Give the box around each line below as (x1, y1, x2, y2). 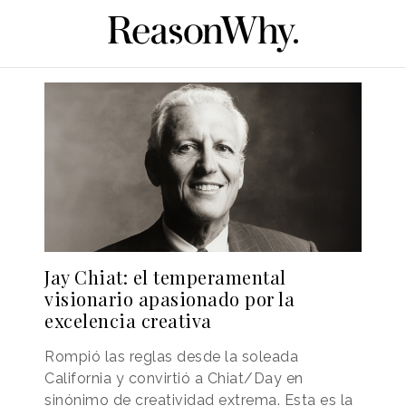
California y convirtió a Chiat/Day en (44, 370, 304, 388)
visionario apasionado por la (44, 286, 295, 312)
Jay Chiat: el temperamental (44, 265, 286, 290)
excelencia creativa (44, 308, 212, 333)
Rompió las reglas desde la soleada (44, 348, 298, 366)
